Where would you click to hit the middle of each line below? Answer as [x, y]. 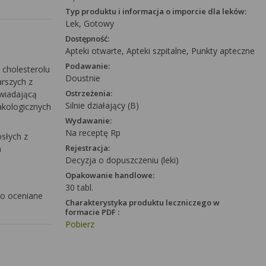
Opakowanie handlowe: [110, 175]
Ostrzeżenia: [89, 93]
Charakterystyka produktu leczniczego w [142, 202]
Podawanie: [88, 66]
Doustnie [83, 78]
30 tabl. [79, 187]
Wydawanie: [88, 121]
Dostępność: [87, 39]
